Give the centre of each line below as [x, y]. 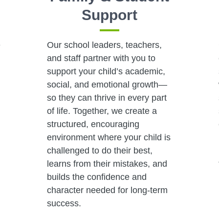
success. [64, 203]
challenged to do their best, [99, 150]
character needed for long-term [107, 190]
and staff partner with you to [101, 58]
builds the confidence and [97, 177]
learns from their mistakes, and [107, 164]
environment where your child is [109, 137]
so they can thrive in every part [107, 98]
